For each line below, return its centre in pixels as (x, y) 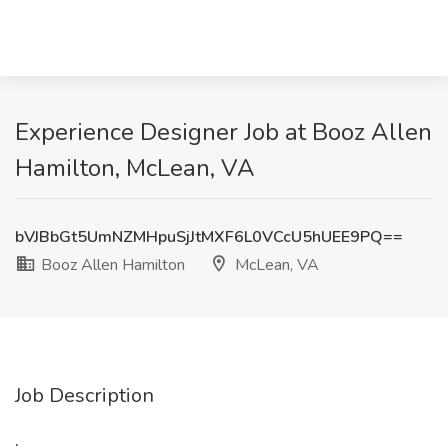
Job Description (84, 395)
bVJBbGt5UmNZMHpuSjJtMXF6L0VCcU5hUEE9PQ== (209, 237)
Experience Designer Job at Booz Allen (223, 132)
